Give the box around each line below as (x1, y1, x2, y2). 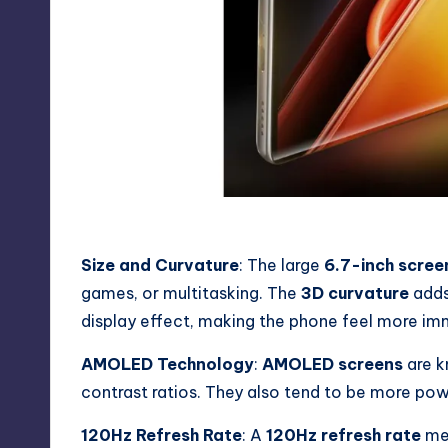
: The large (239, 255, 324, 276)
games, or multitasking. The (81, 283, 301, 304)
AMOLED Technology (81, 354, 254, 375)
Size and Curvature (81, 255, 239, 276)
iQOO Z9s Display (81, 212, 204, 229)
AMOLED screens (262, 354, 403, 375)
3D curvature (301, 283, 409, 304)
